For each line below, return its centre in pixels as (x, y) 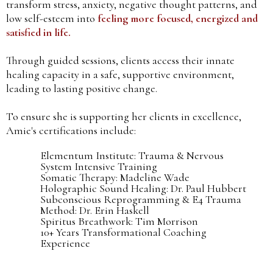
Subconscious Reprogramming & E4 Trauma (141, 199)
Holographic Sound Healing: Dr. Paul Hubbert (143, 188)
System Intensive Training (99, 166)
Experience (65, 243)
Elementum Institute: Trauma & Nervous (132, 155)
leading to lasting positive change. (82, 88)
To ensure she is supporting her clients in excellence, (124, 116)
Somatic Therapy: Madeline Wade (115, 177)
